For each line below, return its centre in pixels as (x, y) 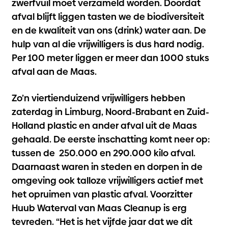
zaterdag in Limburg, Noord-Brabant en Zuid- (110, 111)
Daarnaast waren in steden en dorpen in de (107, 166)
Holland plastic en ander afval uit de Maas (104, 125)
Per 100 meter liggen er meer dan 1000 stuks (110, 58)
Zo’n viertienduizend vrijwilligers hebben (98, 98)
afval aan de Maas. (54, 71)
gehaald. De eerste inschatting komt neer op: (110, 139)
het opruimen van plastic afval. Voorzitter (102, 194)
